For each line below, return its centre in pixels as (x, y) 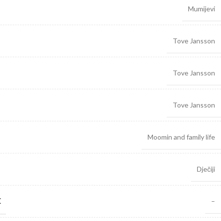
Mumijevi (202, 9)
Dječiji (206, 169)
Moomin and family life (181, 137)
